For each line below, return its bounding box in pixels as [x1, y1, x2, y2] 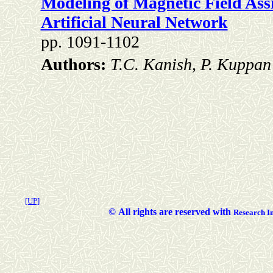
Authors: [40, 55, 110, 74]
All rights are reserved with [115, 207, 233, 217]
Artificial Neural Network [40, 13, 228, 32]
